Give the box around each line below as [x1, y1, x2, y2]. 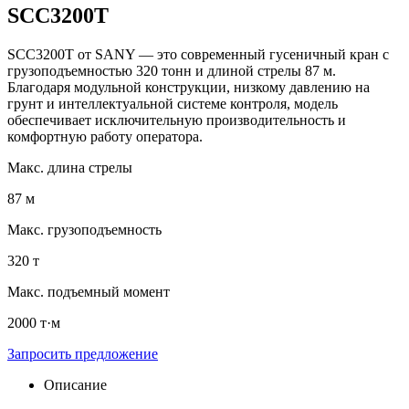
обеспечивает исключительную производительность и [7, 111, 346, 128]
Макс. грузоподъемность [7, 221, 162, 237]
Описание [44, 376, 107, 393]
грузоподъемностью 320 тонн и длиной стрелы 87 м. [7, 62, 336, 79]
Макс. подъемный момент [7, 283, 170, 299]
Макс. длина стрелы [7, 159, 132, 175]
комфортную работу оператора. [7, 128, 203, 144]
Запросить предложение [7, 345, 158, 362]
